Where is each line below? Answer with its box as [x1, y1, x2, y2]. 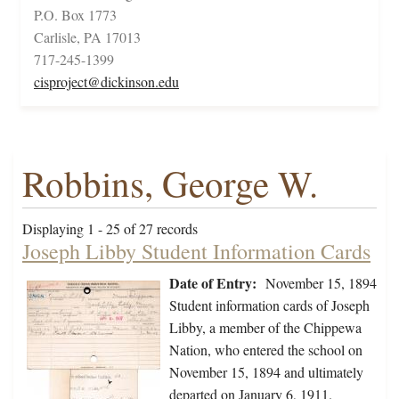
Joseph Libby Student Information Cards [22, 237, 370, 266]
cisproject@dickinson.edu [34, 72, 179, 92]
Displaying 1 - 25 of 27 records [22, 219, 198, 239]
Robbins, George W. [22, 159, 318, 208]
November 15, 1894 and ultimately [169, 362, 363, 382]
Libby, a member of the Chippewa [169, 318, 362, 338]
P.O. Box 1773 [34, 5, 117, 25]
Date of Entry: [169, 273, 256, 294]
